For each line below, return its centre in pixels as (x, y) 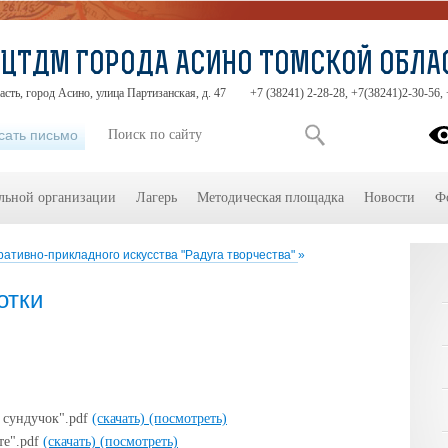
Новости (389, 197)
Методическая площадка (270, 197)
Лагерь (156, 197)
